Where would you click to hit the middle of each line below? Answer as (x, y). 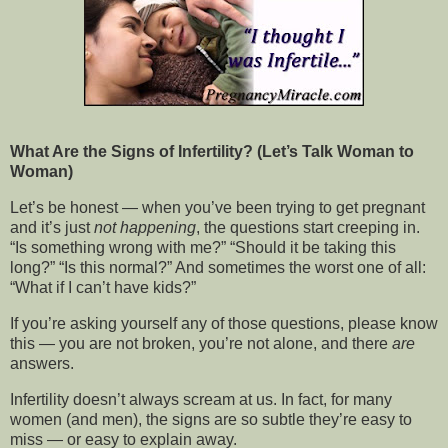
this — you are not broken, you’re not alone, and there (201, 343)
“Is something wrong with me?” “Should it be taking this (203, 248)
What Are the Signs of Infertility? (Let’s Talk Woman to (212, 152)
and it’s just (52, 228)
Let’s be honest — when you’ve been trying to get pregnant (217, 208)
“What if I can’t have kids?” (103, 288)
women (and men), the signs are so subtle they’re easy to (211, 419)
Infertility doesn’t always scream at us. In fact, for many (201, 399)
